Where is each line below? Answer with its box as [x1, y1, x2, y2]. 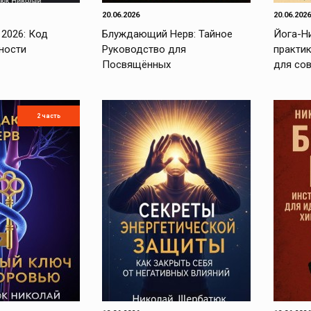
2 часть [37, 112, 61, 119]
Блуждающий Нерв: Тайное [102, 28, 233, 40]
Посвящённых [102, 58, 171, 71]
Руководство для [102, 43, 187, 56]
